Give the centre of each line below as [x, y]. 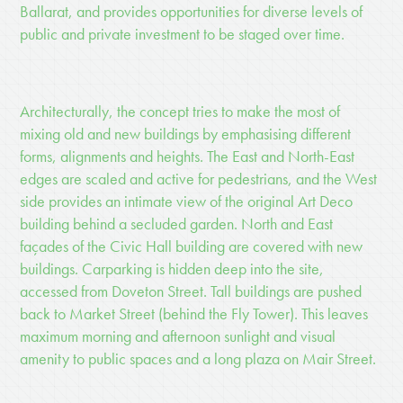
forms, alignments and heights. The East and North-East [188, 157]
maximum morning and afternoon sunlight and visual [178, 336]
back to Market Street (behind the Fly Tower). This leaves [194, 314]
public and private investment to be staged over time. [183, 34]
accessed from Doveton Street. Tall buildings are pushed [191, 291]
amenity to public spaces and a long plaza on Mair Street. [198, 359]
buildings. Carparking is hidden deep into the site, [172, 269]
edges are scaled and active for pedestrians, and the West [199, 179]
